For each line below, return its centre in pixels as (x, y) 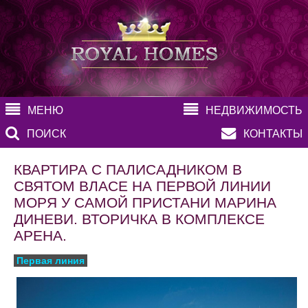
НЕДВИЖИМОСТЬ (254, 111)
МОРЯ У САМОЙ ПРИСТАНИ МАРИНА (145, 203)
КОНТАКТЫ (273, 134)
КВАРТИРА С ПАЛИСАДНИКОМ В (128, 170)
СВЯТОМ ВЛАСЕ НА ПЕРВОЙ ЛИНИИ (142, 186)
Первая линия (51, 261)
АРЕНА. (40, 236)
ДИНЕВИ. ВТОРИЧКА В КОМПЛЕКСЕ (139, 219)
